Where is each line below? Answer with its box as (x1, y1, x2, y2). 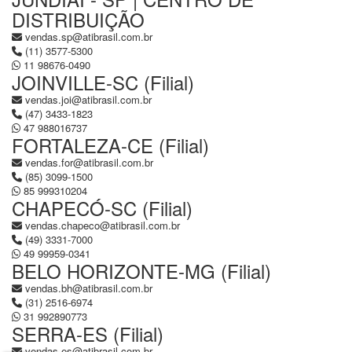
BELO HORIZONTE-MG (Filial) (12, 257, 271, 284)
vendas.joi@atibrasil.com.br (25, 92, 152, 107)
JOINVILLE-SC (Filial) (12, 68, 194, 96)
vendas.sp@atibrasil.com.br (25, 29, 152, 44)
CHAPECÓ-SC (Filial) (12, 194, 192, 222)
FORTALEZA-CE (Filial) (12, 131, 209, 159)
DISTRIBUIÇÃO (12, 5, 145, 33)
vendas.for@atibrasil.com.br (25, 155, 153, 170)
